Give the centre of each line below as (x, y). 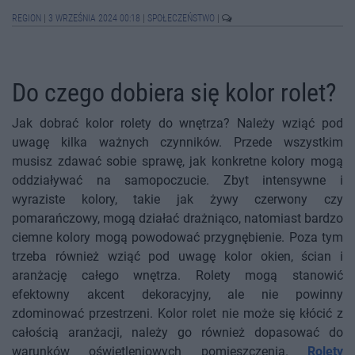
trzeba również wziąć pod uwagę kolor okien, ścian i (177, 257)
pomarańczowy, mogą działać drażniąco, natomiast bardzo (177, 219)
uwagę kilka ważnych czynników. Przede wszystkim (177, 143)
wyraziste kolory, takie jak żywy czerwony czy (177, 200)
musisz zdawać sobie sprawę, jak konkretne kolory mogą (177, 162)
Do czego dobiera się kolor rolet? (174, 93)
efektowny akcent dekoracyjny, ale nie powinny (177, 295)
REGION (28, 19)
